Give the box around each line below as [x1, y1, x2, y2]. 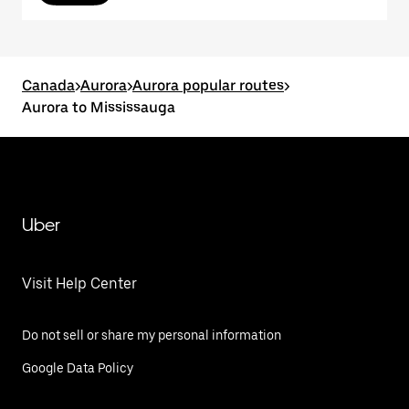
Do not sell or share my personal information [22, 328, 281, 342]
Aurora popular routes [132, 77, 284, 94]
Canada [22, 77, 75, 94]
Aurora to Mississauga [22, 99, 175, 116]
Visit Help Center [22, 275, 137, 292]
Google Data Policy [22, 361, 133, 375]
